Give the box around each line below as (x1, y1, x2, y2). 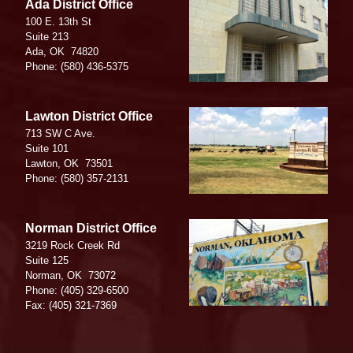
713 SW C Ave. (25, 128, 95, 140)
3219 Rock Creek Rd (25, 240, 120, 252)
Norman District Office (25, 221, 157, 236)
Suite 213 (25, 31, 69, 43)
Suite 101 (25, 143, 69, 155)
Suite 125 (25, 255, 69, 267)
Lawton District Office (25, 110, 153, 124)
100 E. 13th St (25, 16, 91, 28)
